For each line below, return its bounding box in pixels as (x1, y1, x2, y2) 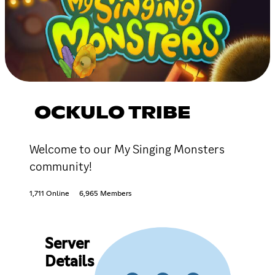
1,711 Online (29, 190, 69, 198)
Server (44, 236, 89, 252)
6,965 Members (79, 190, 131, 198)
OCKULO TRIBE (34, 104, 190, 122)
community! (29, 158, 92, 174)
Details (44, 254, 94, 269)
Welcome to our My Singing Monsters (29, 141, 225, 157)
